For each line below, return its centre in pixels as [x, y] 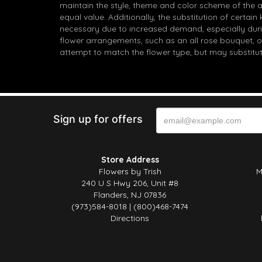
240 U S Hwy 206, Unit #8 [130, 183]
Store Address [130, 160]
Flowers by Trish [130, 171]
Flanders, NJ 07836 [130, 195]
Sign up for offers [98, 119]
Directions [130, 218]
